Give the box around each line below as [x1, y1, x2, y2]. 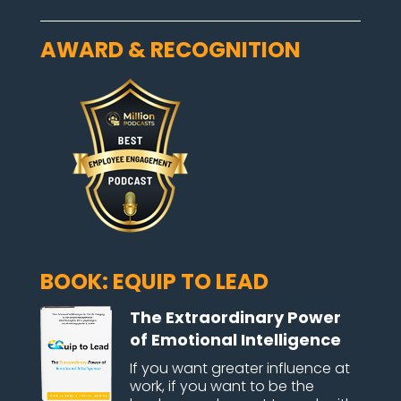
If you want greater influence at [129, 358, 350, 380]
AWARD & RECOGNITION [39, 35, 301, 65]
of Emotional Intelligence [129, 328, 341, 352]
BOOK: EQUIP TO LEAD [39, 267, 269, 297]
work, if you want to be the [129, 376, 314, 397]
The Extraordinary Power [129, 306, 341, 329]
